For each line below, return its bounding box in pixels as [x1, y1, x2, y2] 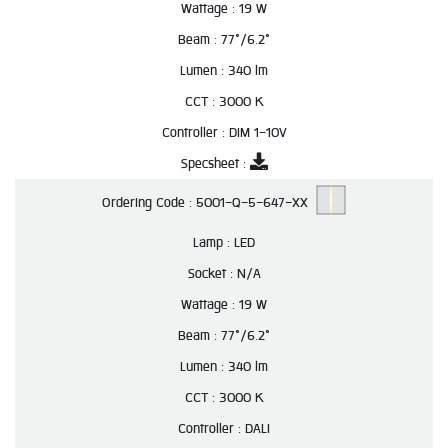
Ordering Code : [102, 192, 196, 214]
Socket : [187, 263, 237, 284]
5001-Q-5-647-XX [196, 192, 316, 214]
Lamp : [193, 232, 234, 253]
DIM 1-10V [228, 122, 287, 143]
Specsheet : [180, 153, 250, 174]
